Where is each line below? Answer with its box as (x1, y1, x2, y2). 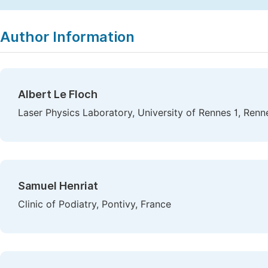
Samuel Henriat (18, 179, 98, 192)
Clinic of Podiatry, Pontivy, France (18, 199, 171, 210)
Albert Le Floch (18, 88, 98, 100)
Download (96, 9, 145, 21)
